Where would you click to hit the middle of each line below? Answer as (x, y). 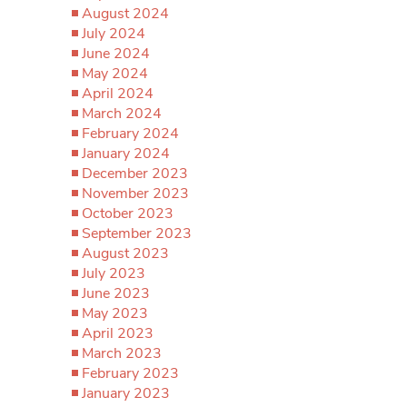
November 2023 (135, 194)
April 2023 (118, 333)
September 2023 (137, 233)
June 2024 (116, 54)
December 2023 (135, 174)
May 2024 (115, 74)
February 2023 (130, 373)
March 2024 (122, 114)
